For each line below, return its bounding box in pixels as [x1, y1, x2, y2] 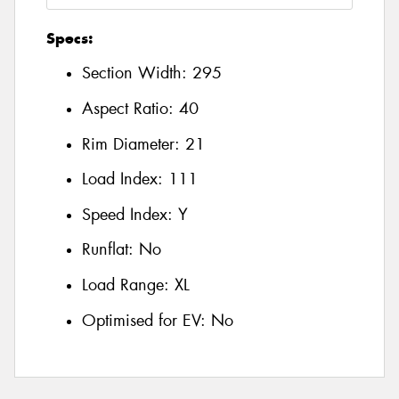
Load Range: [82, 274, 169, 296]
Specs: [46, 28, 93, 48]
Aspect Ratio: [82, 98, 179, 120]
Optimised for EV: [82, 309, 211, 331]
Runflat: [82, 239, 139, 261]
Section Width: [82, 62, 192, 85]
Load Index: [82, 168, 168, 191]
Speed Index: [82, 203, 178, 225]
